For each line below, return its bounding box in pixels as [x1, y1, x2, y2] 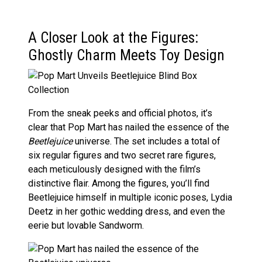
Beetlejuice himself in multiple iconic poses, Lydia [28, 191, 232, 203]
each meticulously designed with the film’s [28, 163, 201, 175]
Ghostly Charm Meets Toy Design [28, 46, 225, 64]
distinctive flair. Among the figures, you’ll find [28, 177, 209, 189]
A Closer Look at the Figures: [28, 29, 198, 46]
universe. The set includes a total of [73, 135, 220, 147]
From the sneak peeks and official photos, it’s [28, 107, 212, 119]
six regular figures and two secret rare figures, [28, 149, 216, 161]
